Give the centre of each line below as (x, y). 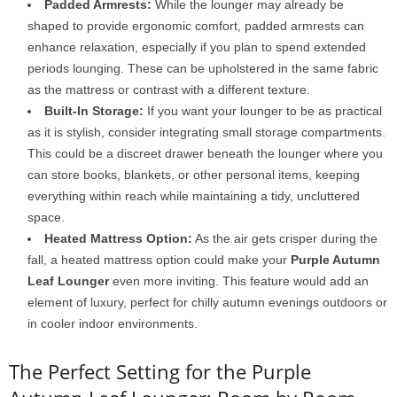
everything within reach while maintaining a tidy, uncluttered (194, 196)
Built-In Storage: (94, 111)
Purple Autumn (335, 260)
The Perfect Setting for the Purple (160, 371)
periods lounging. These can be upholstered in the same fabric (203, 68)
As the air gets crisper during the (285, 238)
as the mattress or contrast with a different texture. (169, 90)
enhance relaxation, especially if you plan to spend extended (197, 47)
